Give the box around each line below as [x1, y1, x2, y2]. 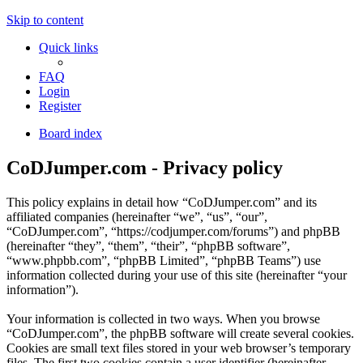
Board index [39, 126, 102, 140]
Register [39, 99, 81, 113]
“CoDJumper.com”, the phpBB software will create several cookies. [6, 326, 354, 340]
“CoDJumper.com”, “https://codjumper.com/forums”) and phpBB [6, 224, 340, 238]
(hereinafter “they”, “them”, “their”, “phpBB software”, [6, 238, 290, 253]
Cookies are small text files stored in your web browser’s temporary [6, 340, 351, 355]
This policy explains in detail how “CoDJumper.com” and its [6, 194, 317, 209]
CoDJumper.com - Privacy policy [6, 156, 283, 178]
